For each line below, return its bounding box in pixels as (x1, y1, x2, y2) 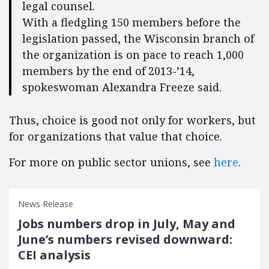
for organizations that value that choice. (9, 129, 222, 144)
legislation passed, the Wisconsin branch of (22, 31, 254, 46)
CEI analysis (18, 247, 91, 263)
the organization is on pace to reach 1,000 (22, 47, 244, 62)
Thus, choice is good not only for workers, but (9, 113, 256, 127)
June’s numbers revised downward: (18, 231, 232, 247)
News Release (18, 198, 73, 210)
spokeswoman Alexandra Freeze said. (22, 80, 222, 94)
